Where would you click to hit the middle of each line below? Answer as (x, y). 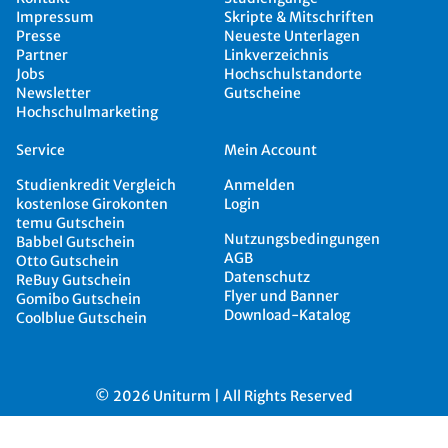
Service (40, 150)
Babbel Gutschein (75, 241)
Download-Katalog (287, 314)
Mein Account (270, 150)
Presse (38, 36)
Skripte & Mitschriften (299, 17)
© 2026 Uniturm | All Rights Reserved (224, 395)
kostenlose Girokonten (92, 203)
